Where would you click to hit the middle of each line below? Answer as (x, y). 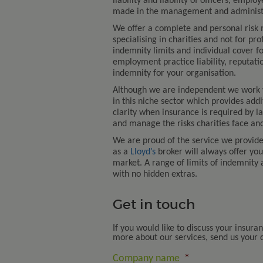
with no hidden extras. (155, 174)
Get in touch (154, 204)
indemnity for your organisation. (174, 73)
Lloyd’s (143, 152)
